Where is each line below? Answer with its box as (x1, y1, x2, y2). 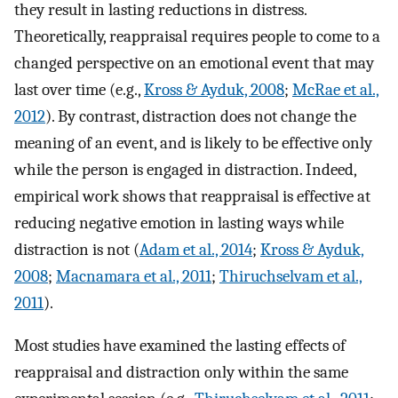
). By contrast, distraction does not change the (45, 106, 356, 126)
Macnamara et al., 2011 (56, 266, 211, 286)
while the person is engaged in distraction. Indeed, (14, 159, 356, 179)
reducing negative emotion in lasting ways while (14, 212, 344, 233)
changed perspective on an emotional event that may (14, 52, 374, 73)
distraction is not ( (14, 239, 139, 259)
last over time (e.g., (14, 79, 144, 99)
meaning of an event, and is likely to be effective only (14, 132, 372, 153)
